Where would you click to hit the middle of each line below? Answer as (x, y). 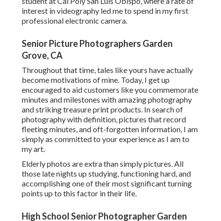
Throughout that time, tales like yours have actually (107, 70)
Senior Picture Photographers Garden (97, 44)
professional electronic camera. (74, 21)
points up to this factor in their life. (79, 193)
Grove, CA (42, 55)
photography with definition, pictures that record (104, 119)
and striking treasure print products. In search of (102, 110)
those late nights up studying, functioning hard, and (106, 174)
